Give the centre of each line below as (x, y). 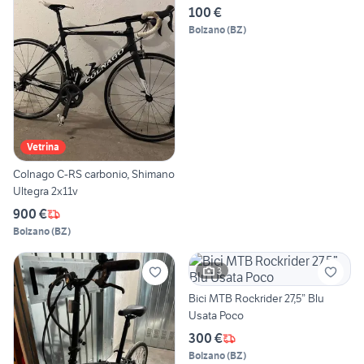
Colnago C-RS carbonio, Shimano (94, 174)
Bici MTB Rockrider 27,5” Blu (256, 299)
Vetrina (43, 147)
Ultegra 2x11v (45, 191)
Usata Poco (216, 316)
